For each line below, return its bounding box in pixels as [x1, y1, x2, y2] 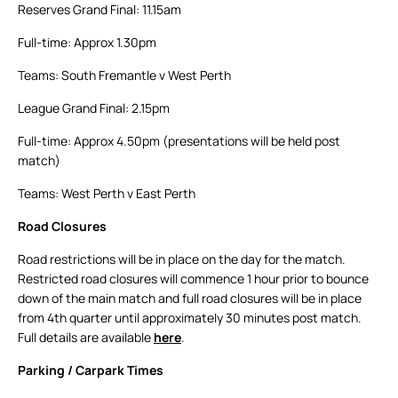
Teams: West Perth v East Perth [18, 185, 195, 203]
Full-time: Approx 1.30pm [18, 34, 156, 52]
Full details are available [18, 329, 154, 346]
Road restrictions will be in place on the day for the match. [18, 251, 346, 268]
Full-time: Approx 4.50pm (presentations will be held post [18, 132, 340, 150]
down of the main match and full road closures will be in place [18, 290, 362, 307]
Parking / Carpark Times [18, 362, 163, 379]
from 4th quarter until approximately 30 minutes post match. [18, 309, 362, 327]
